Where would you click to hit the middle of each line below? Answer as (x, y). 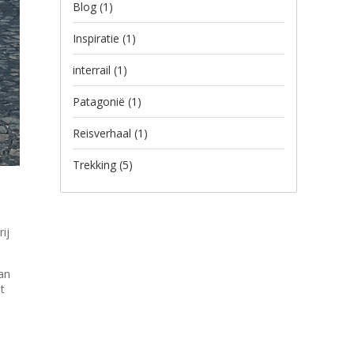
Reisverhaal (104, 133)
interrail (93, 70)
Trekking (96, 165)
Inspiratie (98, 38)
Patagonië (100, 102)
